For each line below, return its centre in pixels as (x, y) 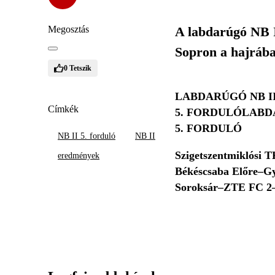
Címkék (63, 109)
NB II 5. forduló (87, 136)
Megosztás (68, 29)
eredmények (79, 156)
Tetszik (80, 68)
